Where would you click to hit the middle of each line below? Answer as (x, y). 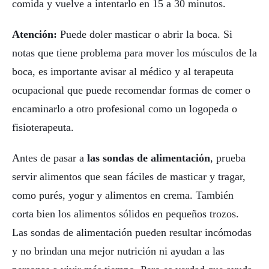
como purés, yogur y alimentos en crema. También (123, 195)
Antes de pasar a (50, 158)
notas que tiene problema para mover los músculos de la (134, 53)
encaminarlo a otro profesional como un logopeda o (125, 108)
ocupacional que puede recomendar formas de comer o (131, 90)
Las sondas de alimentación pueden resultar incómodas (132, 232)
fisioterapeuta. (43, 127)
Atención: (35, 34)
